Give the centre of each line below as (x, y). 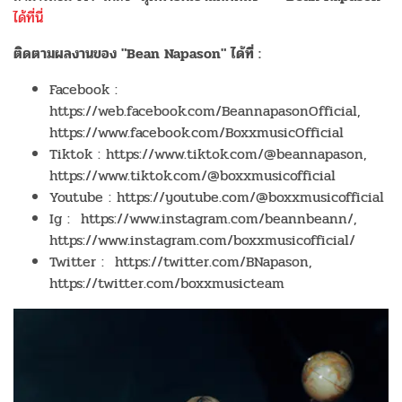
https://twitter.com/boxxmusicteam (167, 283)
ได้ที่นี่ (31, 17)
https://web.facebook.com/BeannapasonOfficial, (205, 110)
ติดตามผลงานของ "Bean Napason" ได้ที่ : (137, 53)
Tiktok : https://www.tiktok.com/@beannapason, (208, 153)
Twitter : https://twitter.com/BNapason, (181, 261)
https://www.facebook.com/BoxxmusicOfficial (197, 132)
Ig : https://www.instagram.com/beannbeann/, (203, 218)
